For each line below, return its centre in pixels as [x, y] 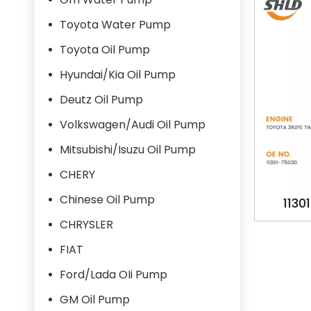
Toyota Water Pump [115, 25]
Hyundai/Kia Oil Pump [118, 75]
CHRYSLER [86, 225]
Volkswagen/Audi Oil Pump [133, 125]
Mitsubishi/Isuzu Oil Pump [128, 150]
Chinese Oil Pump [107, 200]
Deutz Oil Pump [101, 100]
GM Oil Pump [95, 300]
